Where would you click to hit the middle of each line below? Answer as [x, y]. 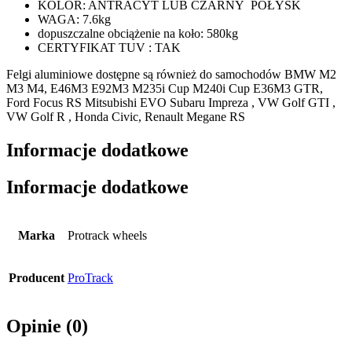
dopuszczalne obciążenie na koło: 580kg [138, 33]
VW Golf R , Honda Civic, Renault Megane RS [126, 116]
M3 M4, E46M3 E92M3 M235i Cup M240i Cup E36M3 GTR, [165, 88]
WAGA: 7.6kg [74, 19]
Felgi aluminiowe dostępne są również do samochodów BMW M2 [171, 74]
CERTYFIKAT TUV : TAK [109, 47]
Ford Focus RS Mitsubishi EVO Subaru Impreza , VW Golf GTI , [171, 102]
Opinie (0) [47, 326]
